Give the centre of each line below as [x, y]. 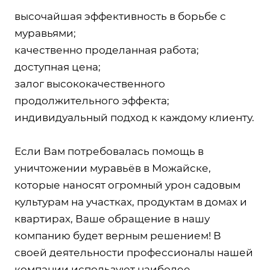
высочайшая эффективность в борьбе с [120, 16]
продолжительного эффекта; [92, 100]
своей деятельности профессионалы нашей [134, 252]
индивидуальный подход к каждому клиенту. [134, 117]
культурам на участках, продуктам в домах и [131, 202]
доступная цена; [58, 67]
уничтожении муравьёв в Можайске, [113, 168]
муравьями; [45, 33]
